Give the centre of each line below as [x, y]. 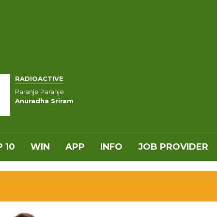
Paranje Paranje [39, 91]
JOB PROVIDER [173, 147]
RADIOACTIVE [39, 79]
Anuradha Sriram [44, 101]
